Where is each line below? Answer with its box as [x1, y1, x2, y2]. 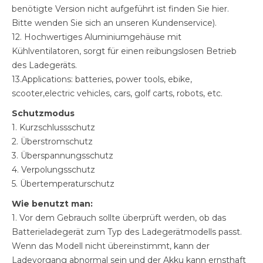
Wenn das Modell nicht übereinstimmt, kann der [12, 240, 210, 251]
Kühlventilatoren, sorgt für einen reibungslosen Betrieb [12, 45, 237, 56]
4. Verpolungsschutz [12, 164, 95, 175]
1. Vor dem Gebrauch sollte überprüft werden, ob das [12, 212, 226, 223]
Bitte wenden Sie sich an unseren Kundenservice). [12, 17, 217, 28]
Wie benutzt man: [12, 198, 93, 209]
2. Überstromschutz [12, 136, 93, 147]
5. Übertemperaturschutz [12, 178, 114, 189]
